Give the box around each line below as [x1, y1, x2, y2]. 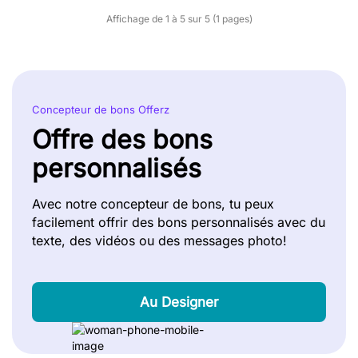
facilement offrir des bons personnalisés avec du [32, 214, 325, 230]
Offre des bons [32, 124, 213, 155]
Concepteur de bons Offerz [32, 103, 169, 116]
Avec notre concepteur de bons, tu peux [32, 196, 274, 212]
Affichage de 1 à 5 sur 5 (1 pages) [105, 13, 253, 25]
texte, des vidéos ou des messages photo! [32, 233, 287, 249]
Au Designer [140, 294, 218, 310]
